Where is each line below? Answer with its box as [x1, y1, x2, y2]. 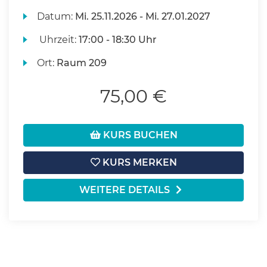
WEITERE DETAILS [79, 184, 170, 195]
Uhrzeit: [37, 34, 79, 45]
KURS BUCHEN [100, 129, 178, 141]
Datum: [37, 11, 76, 22]
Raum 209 [57, 57, 107, 69]
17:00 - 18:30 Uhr [79, 34, 157, 45]
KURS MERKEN [100, 157, 177, 168]
